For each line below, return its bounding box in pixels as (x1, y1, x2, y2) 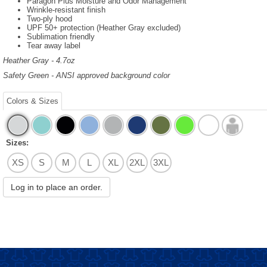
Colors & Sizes (7, 97, 58, 106)
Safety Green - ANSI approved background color (3, 71, 170, 80)
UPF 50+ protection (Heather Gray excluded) (27, 23, 181, 33)
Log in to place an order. (11, 182, 103, 193)
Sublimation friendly (27, 32, 95, 42)
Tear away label (27, 41, 80, 51)
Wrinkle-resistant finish (27, 5, 105, 15)
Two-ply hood (27, 14, 72, 24)
